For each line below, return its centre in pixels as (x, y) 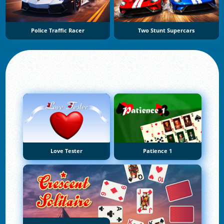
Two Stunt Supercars (166, 30)
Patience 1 (158, 151)
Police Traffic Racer (57, 30)
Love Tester (66, 151)
